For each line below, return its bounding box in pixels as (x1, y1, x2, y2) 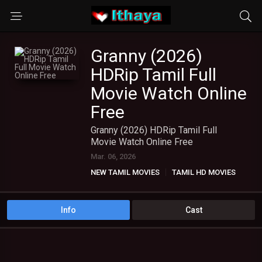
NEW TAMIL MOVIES (91, 168, 160, 177)
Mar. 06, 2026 (91, 152, 136, 161)
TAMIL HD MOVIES (172, 168, 236, 177)
